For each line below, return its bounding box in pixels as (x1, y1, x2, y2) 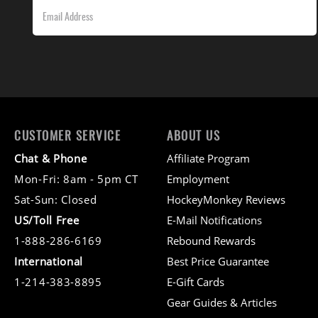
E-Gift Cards (167, 275, 224, 289)
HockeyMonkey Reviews (167, 192, 285, 207)
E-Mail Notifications (167, 213, 262, 227)
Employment (167, 172, 229, 186)
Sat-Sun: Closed (14, 192, 97, 207)
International (14, 254, 84, 268)
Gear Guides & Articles (167, 295, 277, 309)
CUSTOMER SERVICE (14, 126, 121, 144)
